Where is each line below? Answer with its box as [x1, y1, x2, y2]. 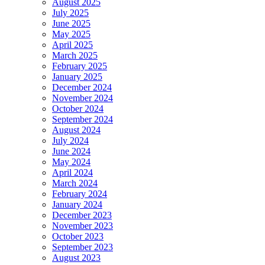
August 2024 [52, 125, 101, 135]
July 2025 [52, 8, 89, 18]
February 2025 [52, 61, 107, 72]
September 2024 [52, 114, 113, 125]
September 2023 [52, 242, 113, 253]
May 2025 [52, 29, 91, 40]
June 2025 [52, 18, 91, 29]
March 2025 [52, 50, 98, 61]
